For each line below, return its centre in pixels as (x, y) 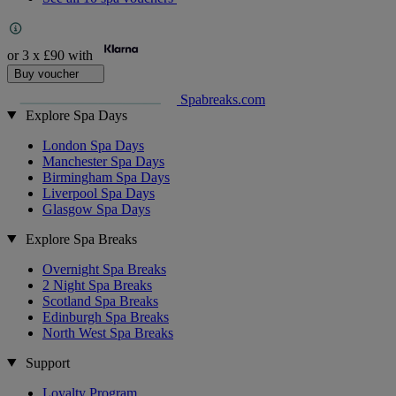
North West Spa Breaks (108, 332)
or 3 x (25, 56)
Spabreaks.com (223, 99)
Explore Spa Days (76, 115)
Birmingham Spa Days (106, 177)
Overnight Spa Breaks (104, 269)
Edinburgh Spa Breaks (106, 316)
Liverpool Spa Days (99, 193)
